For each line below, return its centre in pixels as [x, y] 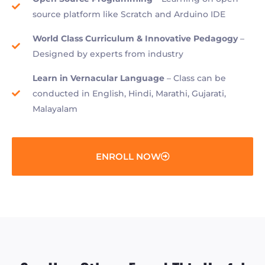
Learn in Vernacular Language [98, 78]
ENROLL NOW [128, 156]
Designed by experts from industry [108, 54]
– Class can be [195, 78]
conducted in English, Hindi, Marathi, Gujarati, [129, 93]
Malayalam [55, 109]
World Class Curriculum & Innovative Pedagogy [135, 38]
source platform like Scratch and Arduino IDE [129, 14]
